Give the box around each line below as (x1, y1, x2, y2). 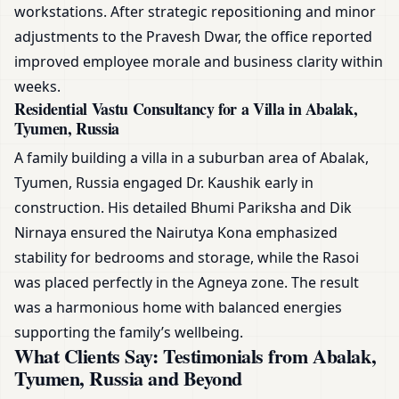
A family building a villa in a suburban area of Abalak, (14, 148, 369, 168)
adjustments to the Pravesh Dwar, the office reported (14, 27, 372, 47)
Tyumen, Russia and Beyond (14, 363, 242, 394)
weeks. (14, 77, 61, 97)
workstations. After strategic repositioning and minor (14, 2, 376, 22)
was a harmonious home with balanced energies (14, 297, 342, 318)
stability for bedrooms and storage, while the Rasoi (14, 248, 359, 268)
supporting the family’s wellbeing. (14, 322, 243, 343)
